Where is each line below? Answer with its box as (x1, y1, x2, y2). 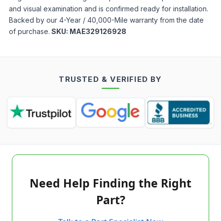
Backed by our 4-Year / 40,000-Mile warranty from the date (9, 16, 204, 24)
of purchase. (9, 27, 50, 36)
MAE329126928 (70, 27, 126, 36)
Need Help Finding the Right (30, 175, 191, 191)
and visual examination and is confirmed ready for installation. (9, 4, 208, 13)
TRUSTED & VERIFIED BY (59, 74, 162, 84)
